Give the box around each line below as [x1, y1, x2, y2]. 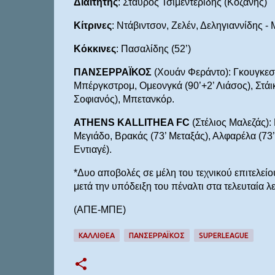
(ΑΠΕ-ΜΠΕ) [73, 204, 126, 215]
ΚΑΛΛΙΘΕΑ [78, 231, 115, 239]
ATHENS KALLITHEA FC [73, 117, 192, 128]
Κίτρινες [73, 20, 112, 31]
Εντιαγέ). [73, 144, 112, 155]
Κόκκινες [73, 44, 116, 54]
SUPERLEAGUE [198, 231, 249, 239]
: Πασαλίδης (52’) [115, 44, 191, 54]
